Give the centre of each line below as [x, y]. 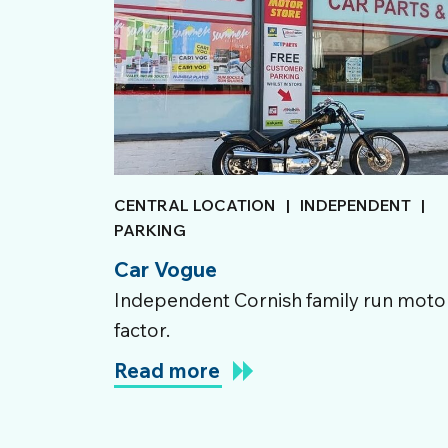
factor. [142, 330]
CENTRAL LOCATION [195, 205]
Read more [167, 370]
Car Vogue [165, 269]
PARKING [150, 230]
